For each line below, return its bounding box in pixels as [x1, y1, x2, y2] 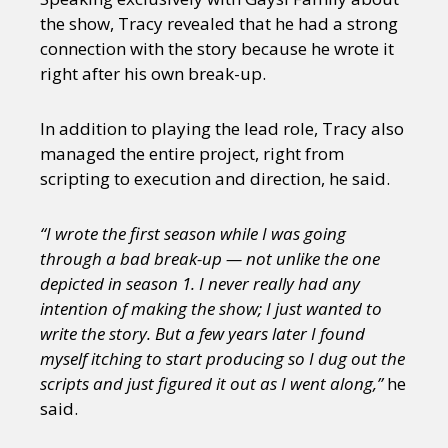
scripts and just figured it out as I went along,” [40, 372, 383, 395]
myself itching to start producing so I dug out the [40, 347, 405, 370]
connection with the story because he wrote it [40, 37, 394, 60]
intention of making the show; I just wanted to [40, 297, 382, 320]
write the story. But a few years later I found [40, 322, 365, 345]
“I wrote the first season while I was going [40, 222, 346, 245]
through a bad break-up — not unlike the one [40, 247, 380, 270]
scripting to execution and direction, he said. [40, 167, 390, 190]
